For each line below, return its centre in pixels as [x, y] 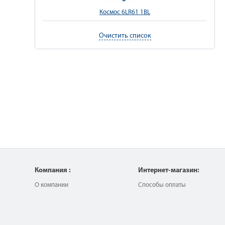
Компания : [53, 171]
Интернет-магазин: [169, 171]
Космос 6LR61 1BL [125, 13]
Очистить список [125, 36]
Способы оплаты [162, 185]
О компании [51, 185]
